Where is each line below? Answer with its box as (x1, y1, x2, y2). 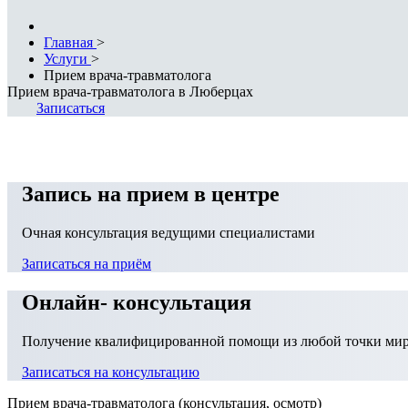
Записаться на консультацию (22, 363, 199, 380)
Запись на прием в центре (22, 181, 280, 206)
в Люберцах (175, 83, 253, 99)
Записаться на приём (22, 255, 151, 271)
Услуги (44, 50, 87, 66)
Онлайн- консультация (22, 290, 251, 314)
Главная (44, 34, 93, 50)
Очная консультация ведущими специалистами (22, 224, 315, 240)
